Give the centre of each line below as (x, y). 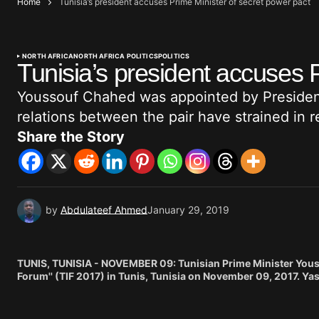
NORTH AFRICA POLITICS (116, 56)
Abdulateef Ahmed (104, 209)
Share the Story (71, 136)
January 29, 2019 (188, 209)
